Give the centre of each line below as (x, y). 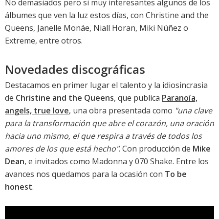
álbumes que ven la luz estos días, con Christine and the (107, 15)
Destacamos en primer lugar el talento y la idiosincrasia (106, 85)
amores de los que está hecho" (62, 149)
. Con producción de (156, 149)
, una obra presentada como (122, 111)
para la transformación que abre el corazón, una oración (109, 123)
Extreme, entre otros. (44, 41)
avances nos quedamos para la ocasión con (85, 174)
